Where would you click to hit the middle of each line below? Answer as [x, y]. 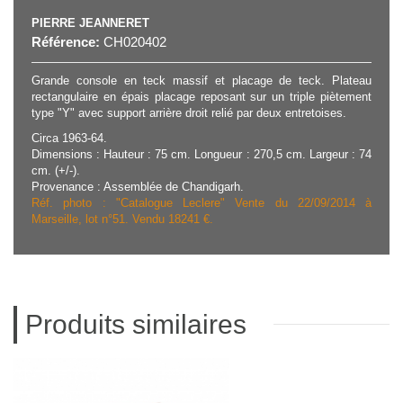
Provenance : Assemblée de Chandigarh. [138, 187]
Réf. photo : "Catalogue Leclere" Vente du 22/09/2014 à [201, 203]
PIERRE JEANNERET [90, 23]
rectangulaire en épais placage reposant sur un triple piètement [201, 97]
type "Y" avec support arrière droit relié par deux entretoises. [189, 113]
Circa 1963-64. [69, 138]
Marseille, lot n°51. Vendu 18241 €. [122, 219]
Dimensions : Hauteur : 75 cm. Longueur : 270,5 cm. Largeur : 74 [201, 154]
